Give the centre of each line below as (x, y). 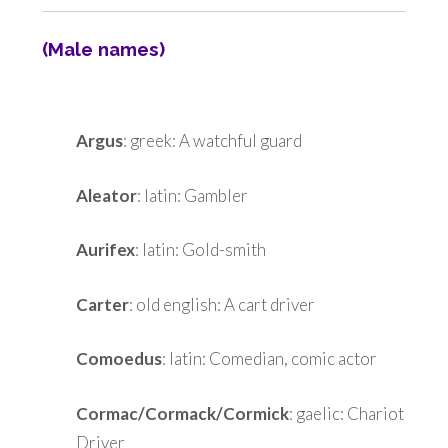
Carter (102, 304)
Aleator (106, 195)
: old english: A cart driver (222, 304)
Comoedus (119, 359)
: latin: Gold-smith (200, 250)
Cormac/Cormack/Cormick (182, 413)
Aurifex (105, 250)
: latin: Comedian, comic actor (269, 359)
